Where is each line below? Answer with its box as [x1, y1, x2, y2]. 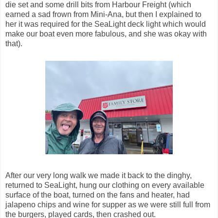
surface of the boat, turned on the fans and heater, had [5, 190, 190, 199]
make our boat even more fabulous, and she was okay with [5, 29, 207, 38]
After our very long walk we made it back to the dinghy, [5, 171, 192, 180]
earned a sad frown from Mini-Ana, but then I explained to [5, 10, 201, 18]
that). [5, 39, 22, 48]
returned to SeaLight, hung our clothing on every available [5, 181, 204, 189]
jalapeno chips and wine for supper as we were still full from [5, 200, 210, 209]
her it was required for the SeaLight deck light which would [5, 19, 206, 28]
